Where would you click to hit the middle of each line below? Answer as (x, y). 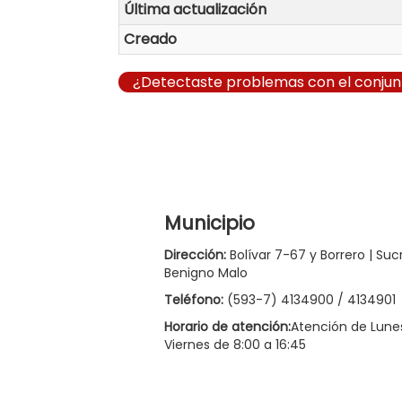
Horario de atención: (227, 326)
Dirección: (195, 254)
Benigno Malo (206, 272)
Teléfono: (194, 299)
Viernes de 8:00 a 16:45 (235, 344)
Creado (150, 39)
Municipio (210, 223)
